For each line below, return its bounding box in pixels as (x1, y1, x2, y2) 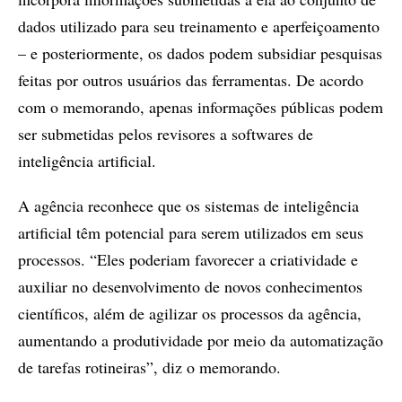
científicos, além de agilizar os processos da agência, (18, 302, 362, 324)
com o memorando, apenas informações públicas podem (18, 96, 383, 118)
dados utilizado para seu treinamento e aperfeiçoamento (18, 15, 380, 37)
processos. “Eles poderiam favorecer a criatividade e (18, 249, 358, 270)
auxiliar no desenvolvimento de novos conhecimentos (18, 275, 363, 297)
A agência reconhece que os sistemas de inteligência (18, 195, 359, 216)
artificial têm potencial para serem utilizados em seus (18, 222, 363, 243)
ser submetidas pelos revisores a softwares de (18, 123, 313, 144)
